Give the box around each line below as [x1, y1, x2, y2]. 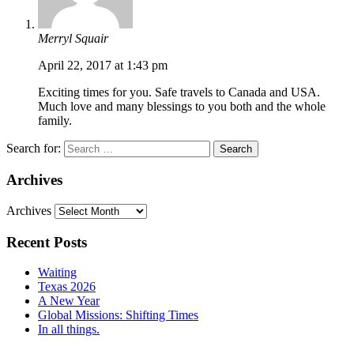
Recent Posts [6, 233, 87, 250]
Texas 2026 [38, 280, 96, 294]
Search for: [6, 141, 61, 155]
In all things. [38, 322, 100, 337]
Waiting [38, 265, 77, 280]
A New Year [38, 294, 100, 308]
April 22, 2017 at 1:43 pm [38, 58, 168, 72]
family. [38, 113, 72, 127]
